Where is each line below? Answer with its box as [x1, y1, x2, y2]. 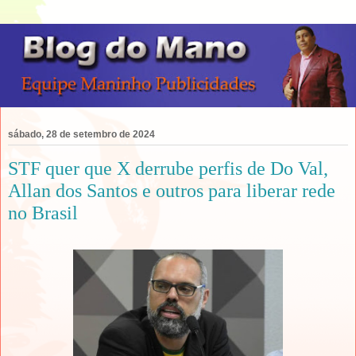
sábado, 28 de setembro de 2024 [8, 129, 155, 141]
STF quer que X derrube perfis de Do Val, [8, 157, 328, 180]
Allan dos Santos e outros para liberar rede [8, 180, 335, 202]
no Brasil [8, 202, 78, 224]
